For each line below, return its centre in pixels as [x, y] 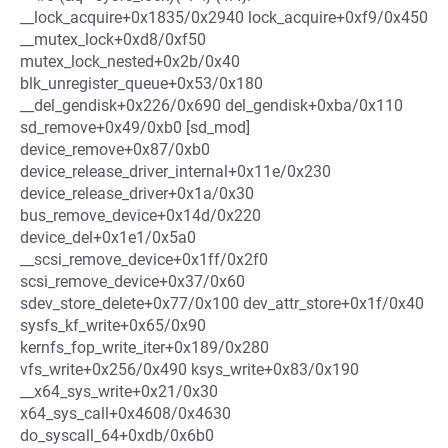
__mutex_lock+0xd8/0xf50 [113, 39]
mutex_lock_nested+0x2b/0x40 [130, 61]
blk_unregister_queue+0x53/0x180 [141, 83]
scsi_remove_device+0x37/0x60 [132, 281]
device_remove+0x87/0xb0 [115, 149]
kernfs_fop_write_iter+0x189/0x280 [144, 347]
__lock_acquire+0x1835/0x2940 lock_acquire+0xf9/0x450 [224, 17]
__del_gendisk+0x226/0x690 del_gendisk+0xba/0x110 [211, 105]
